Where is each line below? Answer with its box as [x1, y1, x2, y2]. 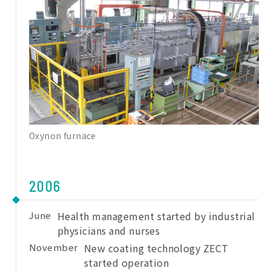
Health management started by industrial [57, 208, 255, 223]
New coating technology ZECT [83, 240, 229, 255]
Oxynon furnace [29, 129, 96, 142]
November [29, 240, 78, 253]
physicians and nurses [57, 223, 160, 238]
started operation [83, 255, 169, 270]
